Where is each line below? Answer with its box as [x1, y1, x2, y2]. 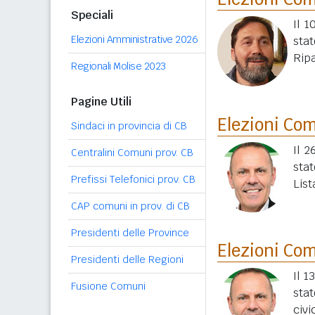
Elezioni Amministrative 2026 [71, 33, 198, 46]
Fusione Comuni [71, 280, 146, 292]
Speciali [71, 8, 113, 22]
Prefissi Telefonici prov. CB [71, 173, 195, 186]
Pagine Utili [71, 94, 131, 109]
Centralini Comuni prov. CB [71, 146, 193, 159]
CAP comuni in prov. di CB [71, 200, 190, 212]
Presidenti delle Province [71, 226, 189, 239]
